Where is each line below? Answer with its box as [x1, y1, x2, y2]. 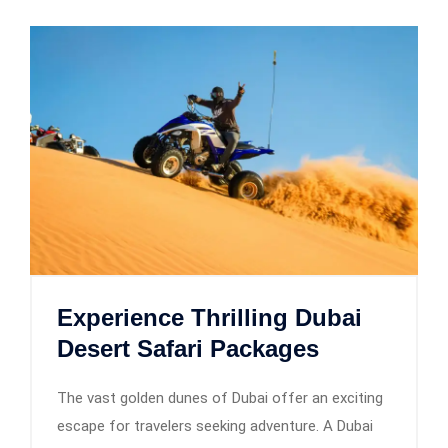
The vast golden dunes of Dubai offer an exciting [57, 388, 383, 407]
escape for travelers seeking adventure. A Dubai [57, 416, 373, 435]
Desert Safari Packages [57, 334, 319, 362]
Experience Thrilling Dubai [57, 303, 362, 331]
